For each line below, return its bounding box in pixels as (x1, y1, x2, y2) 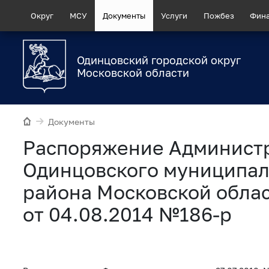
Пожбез (203, 10, 234, 20)
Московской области (77, 66, 189, 80)
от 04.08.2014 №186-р (23, 202, 232, 226)
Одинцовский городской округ (77, 53, 241, 67)
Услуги (161, 10, 188, 20)
